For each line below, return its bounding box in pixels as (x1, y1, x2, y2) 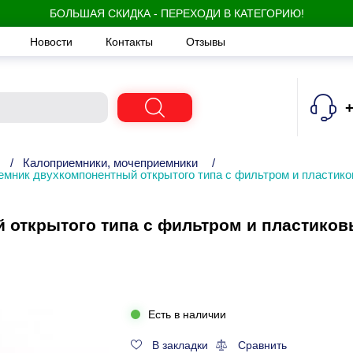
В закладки (152, 339, 208, 351)
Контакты (106, 35, 156, 48)
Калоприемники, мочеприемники (23, 156, 198, 169)
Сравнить (237, 339, 287, 351)
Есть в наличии (147, 308, 226, 321)
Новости (30, 35, 76, 48)
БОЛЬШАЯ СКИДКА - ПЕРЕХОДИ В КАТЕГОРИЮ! (49, 7, 304, 20)
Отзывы (186, 35, 225, 48)
